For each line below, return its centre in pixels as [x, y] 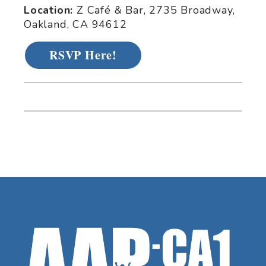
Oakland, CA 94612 [75, 25]
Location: [50, 10]
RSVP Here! [83, 55]
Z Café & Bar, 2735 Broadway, [156, 10]
